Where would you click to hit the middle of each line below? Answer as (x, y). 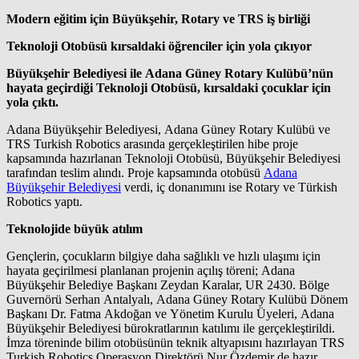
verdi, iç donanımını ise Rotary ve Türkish (229, 187)
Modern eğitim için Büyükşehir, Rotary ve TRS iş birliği (158, 18)
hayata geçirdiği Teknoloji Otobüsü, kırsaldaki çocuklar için (169, 87)
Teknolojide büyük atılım (75, 228)
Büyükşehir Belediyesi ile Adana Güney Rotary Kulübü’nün (170, 73)
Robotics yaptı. (44, 201)
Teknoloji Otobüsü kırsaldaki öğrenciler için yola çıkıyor (159, 46)
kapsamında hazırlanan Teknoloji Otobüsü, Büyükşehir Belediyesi (173, 158)
